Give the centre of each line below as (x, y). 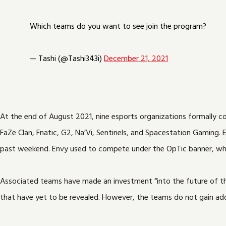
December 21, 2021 (136, 59)
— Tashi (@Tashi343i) (67, 59)
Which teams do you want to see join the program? (118, 26)
